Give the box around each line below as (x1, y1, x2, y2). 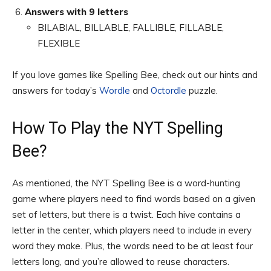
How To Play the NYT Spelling (12, 118, 223, 138)
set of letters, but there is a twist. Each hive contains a (12, 208, 241, 220)
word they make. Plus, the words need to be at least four (12, 240, 253, 252)
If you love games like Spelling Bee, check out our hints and (12, 68, 258, 80)
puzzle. (186, 84, 218, 96)
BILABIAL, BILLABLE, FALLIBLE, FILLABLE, (38, 21, 224, 33)
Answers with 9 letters (25, 5, 128, 18)
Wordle (99, 84, 130, 96)
